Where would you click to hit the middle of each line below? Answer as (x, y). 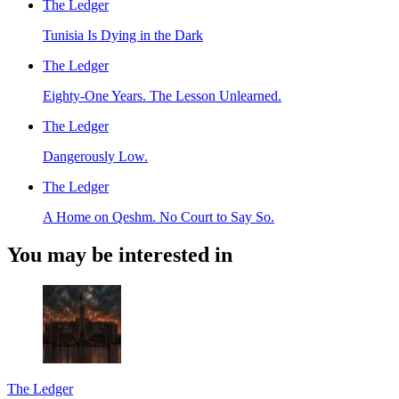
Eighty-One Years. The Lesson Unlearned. (162, 96)
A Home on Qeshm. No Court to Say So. (159, 217)
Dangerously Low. (95, 157)
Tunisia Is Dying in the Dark (123, 36)
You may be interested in (120, 255)
